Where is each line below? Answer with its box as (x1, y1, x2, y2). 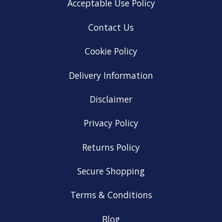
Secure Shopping (77, 165, 145, 177)
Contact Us (88, 21, 134, 33)
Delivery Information (69, 69, 153, 81)
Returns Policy (82, 141, 140, 153)
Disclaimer (90, 93, 132, 105)
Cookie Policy (85, 45, 137, 57)
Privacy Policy (84, 117, 138, 129)
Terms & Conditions (70, 189, 152, 201)
